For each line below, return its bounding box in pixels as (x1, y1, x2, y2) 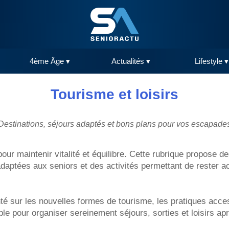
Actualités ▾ (111, 57, 150, 66)
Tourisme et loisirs (51, 86, 178, 103)
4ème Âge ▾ (30, 57, 70, 66)
